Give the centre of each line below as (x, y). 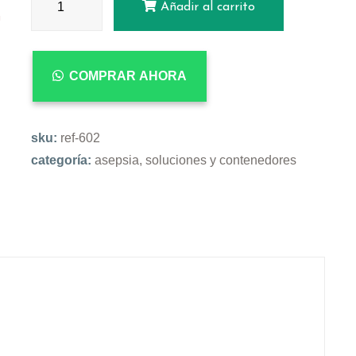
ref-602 (80, 138)
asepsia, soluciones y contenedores (195, 161)
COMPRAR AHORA (128, 76)
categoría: (63, 161)
